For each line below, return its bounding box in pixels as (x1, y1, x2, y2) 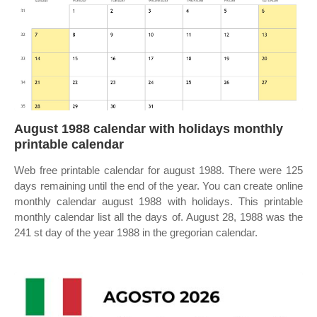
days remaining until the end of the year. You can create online (14, 180, 303, 192)
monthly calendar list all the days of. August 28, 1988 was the (14, 211, 303, 223)
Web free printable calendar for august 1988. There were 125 (14, 164, 303, 176)
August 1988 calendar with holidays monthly (14, 122, 283, 136)
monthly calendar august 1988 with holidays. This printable (14, 195, 303, 207)
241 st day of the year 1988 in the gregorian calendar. (14, 226, 258, 238)
